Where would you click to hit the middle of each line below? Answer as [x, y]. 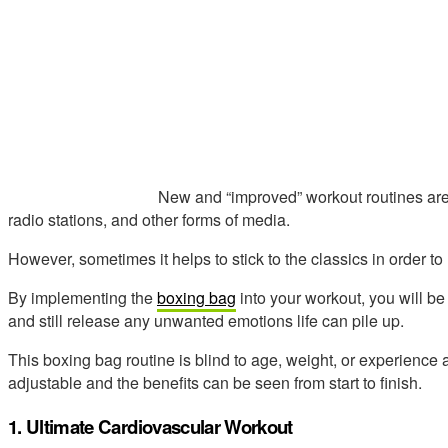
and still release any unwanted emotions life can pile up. [206, 320]
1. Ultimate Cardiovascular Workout [150, 426]
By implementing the [82, 297]
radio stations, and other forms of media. [149, 219]
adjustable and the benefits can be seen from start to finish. [215, 382]
